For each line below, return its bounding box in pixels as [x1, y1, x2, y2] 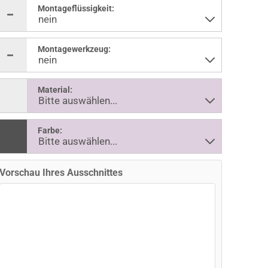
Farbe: [37, 126, 62, 135]
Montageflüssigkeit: [37, 4, 114, 13]
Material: [37, 85, 72, 95]
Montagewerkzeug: [37, 44, 111, 54]
